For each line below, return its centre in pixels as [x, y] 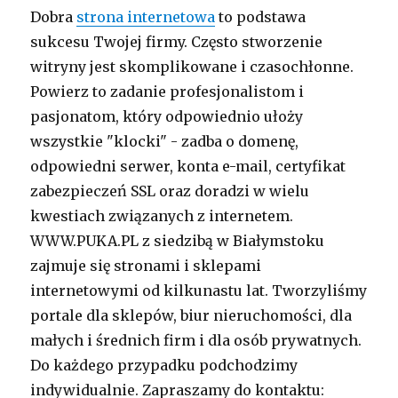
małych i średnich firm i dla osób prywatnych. [196, 341]
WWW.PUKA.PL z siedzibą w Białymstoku [178, 241]
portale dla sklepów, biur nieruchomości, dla [191, 316]
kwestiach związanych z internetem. [162, 216]
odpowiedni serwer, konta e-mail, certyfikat [188, 167]
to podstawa [261, 17]
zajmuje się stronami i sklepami [146, 266]
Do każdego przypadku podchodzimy [164, 366]
